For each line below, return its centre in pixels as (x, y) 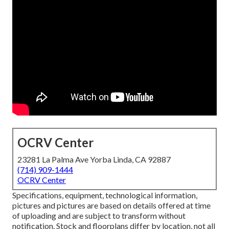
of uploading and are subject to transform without (99, 216)
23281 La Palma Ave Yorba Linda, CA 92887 (94, 159)
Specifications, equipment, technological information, (105, 195)
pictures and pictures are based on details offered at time (111, 205)
